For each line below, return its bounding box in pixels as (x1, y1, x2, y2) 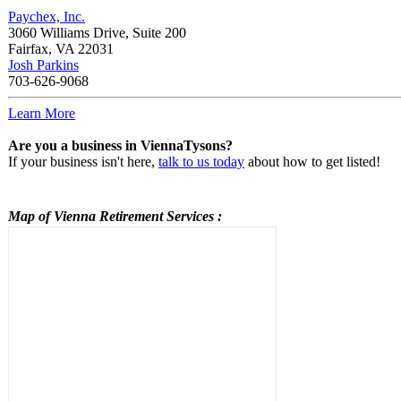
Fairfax (8, 40, 48, 56)
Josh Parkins (8, 56, 79, 73)
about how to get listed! (244, 153, 380, 169)
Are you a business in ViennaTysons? (8, 137, 233, 153)
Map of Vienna (8, 208, 99, 224)
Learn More (8, 105, 75, 121)
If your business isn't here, (8, 153, 158, 169)
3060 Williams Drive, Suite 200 (8, 24, 186, 40)
